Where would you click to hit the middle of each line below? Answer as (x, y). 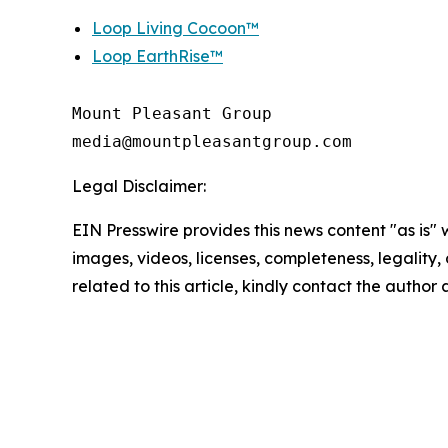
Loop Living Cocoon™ (175, 28)
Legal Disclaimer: (139, 186)
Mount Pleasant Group (172, 113)
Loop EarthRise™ (157, 56)
